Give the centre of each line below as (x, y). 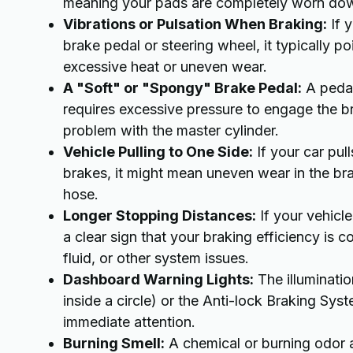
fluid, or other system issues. (156, 258)
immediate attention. (129, 322)
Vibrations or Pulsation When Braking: (195, 24)
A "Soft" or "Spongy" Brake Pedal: (182, 88)
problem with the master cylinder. (171, 131)
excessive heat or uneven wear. (165, 67)
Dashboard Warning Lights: (158, 280)
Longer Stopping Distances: (160, 216)
